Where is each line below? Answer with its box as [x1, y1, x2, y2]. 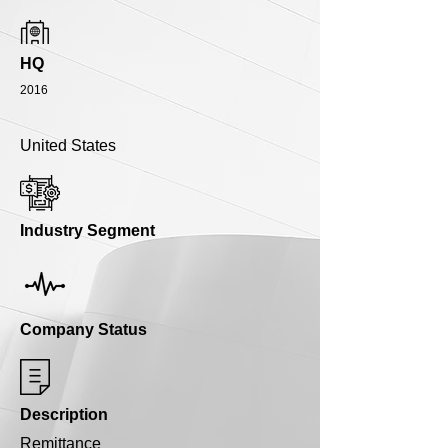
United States [20, 137, 116, 155]
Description [20, 406, 108, 424]
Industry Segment [20, 222, 155, 240]
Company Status [20, 321, 147, 339]
